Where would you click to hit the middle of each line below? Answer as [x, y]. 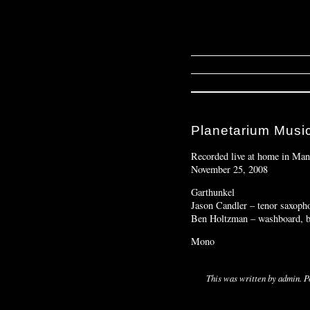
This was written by [243, 277]
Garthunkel [213, 192]
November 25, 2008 [229, 169]
